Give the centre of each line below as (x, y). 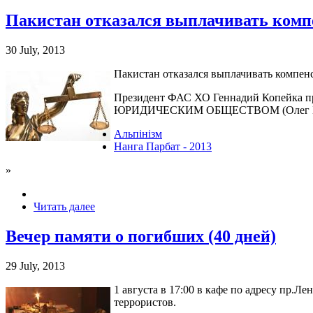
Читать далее (64, 206)
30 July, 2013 (35, 50)
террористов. (145, 302)
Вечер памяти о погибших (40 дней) (141, 236)
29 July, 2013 (35, 265)
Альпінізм (138, 133)
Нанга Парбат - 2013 (163, 146)
